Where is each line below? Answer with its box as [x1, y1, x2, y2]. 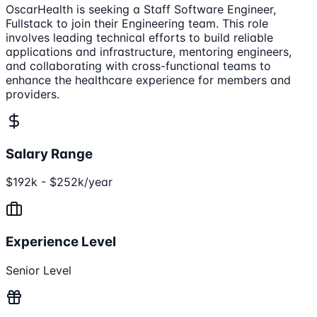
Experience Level [6, 233, 116, 250]
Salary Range [6, 145, 93, 162]
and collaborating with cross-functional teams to [6, 58, 271, 73]
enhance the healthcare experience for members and [6, 72, 291, 87]
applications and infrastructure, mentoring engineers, [6, 44, 292, 59]
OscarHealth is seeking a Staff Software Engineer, [6, 1, 276, 16]
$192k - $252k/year [6, 175, 113, 190]
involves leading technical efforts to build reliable [6, 30, 273, 45]
